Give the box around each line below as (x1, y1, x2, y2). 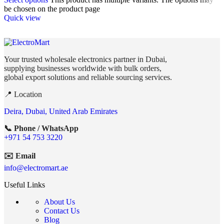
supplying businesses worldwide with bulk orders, (4, 64, 161, 73)
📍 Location (4, 90, 42, 99)
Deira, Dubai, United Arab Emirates (4, 107, 117, 116)
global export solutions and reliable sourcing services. (4, 73, 172, 82)
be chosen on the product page (4, 4, 100, 13)
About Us (44, 197, 75, 206)
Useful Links (4, 180, 45, 189)
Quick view (4, 13, 41, 22)
